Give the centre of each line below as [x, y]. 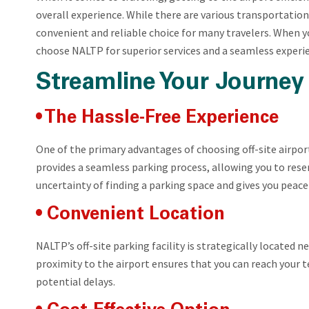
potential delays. [76, 281]
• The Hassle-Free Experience [157, 118]
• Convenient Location [130, 215]
